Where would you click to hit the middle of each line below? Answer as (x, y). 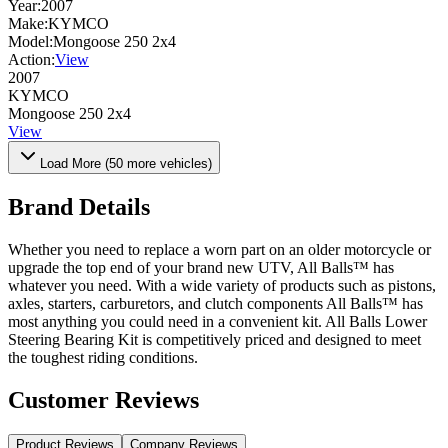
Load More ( (74, 164)
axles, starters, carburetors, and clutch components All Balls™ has (215, 304)
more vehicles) (167, 164)
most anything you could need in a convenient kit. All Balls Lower (217, 322)
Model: (30, 42)
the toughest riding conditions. (103, 358)
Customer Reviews (103, 400)
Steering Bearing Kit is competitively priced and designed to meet (214, 340)
